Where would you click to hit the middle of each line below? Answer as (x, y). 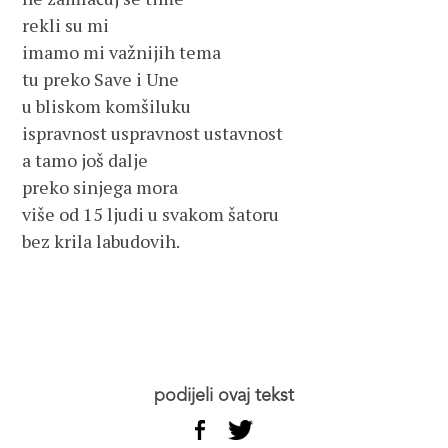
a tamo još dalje (87, 160)
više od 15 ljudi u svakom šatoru (153, 214)
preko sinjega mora (102, 187)
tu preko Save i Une (103, 79)
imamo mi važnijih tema (124, 52)
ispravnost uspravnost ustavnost (155, 133)
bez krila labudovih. (103, 241)
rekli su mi (68, 25)
